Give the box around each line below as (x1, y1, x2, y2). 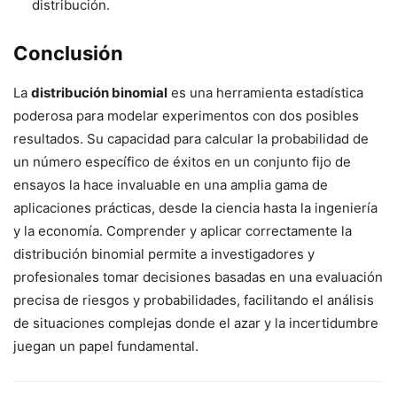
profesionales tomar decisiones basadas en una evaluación (13, 269, 383, 286)
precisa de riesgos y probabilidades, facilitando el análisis (13, 292, 374, 309)
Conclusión (13, 42, 123, 66)
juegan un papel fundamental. (13, 338, 198, 355)
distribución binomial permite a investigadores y (13, 245, 315, 263)
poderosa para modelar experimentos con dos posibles (13, 107, 359, 125)
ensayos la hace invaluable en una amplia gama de (13, 176, 328, 194)
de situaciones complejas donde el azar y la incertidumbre (13, 315, 378, 332)
